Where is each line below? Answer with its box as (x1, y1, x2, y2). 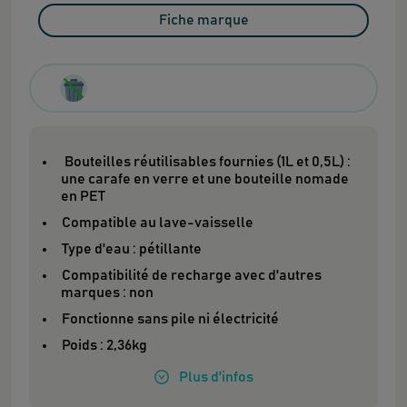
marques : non (60, 285, 156, 301)
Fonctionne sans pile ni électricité (61, 312, 279, 327)
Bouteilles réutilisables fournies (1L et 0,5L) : (61, 154, 351, 170)
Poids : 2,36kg (61, 338, 147, 353)
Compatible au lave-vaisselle (61, 215, 256, 231)
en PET (60, 189, 108, 204)
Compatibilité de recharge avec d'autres (61, 268, 322, 283)
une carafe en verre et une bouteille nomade (60, 172, 349, 187)
